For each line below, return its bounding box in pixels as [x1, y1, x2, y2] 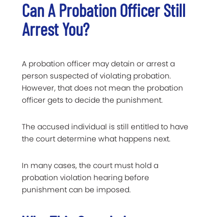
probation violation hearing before [22, 172, 149, 183]
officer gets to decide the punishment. [22, 94, 163, 105]
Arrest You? [22, 18, 89, 39]
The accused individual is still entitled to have [22, 121, 188, 132]
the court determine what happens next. [22, 133, 170, 144]
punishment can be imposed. [22, 184, 131, 195]
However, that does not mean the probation [22, 82, 183, 93]
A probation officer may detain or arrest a [22, 58, 175, 69]
